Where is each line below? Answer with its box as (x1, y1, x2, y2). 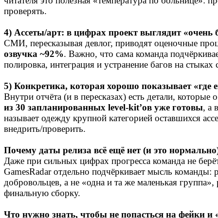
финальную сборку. (4, 188, 80, 199)
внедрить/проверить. (4, 124, 86, 134)
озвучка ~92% (4, 49, 64, 59)
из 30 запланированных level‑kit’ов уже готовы (4, 102, 203, 113)
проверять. (4, 6, 47, 17)
